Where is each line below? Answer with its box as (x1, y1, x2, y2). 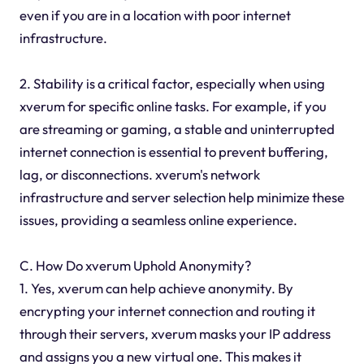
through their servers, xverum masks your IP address (19, 325, 331, 343)
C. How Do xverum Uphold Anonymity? (19, 257, 251, 275)
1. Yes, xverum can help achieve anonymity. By (19, 279, 293, 297)
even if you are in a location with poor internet (19, 6, 291, 24)
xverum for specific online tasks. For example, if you (19, 97, 327, 115)
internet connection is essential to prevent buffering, (19, 143, 328, 161)
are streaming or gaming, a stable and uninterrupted (19, 120, 335, 138)
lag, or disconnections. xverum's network (19, 166, 260, 184)
